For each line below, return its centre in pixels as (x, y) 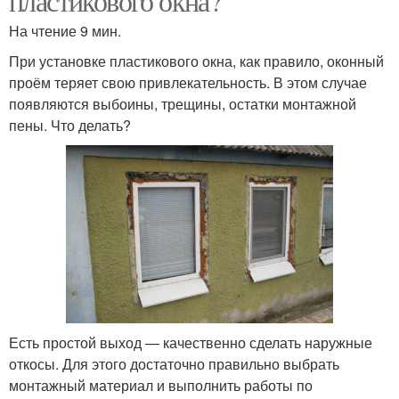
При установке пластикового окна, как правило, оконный (196, 61)
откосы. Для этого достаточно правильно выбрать (174, 363)
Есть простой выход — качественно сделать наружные (191, 342)
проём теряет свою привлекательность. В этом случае (188, 82)
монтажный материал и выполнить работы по (161, 385)
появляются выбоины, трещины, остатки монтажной (183, 103)
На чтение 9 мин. (65, 30)
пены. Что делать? (70, 125)
